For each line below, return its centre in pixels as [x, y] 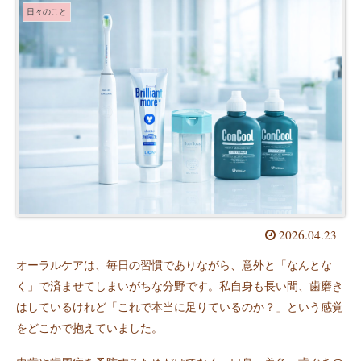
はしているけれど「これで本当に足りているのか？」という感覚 [180, 307]
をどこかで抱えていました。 [89, 328]
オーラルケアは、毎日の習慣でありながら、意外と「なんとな [174, 266]
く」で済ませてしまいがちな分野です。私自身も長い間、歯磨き [180, 286]
